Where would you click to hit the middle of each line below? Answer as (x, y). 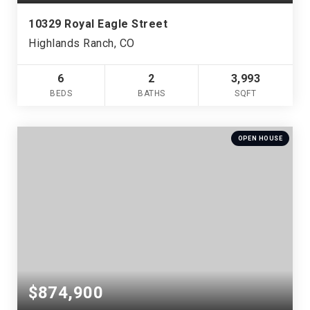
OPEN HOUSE (260, 138)
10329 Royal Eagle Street (98, 24)
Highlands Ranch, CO (82, 43)
